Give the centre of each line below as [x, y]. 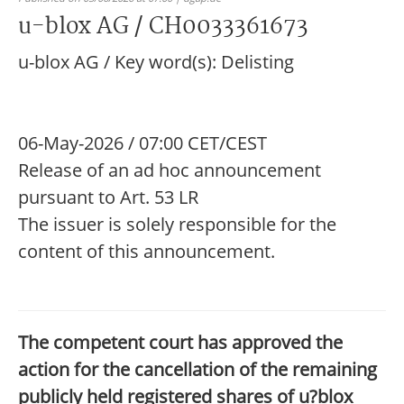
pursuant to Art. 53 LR [108, 197]
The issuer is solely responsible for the [177, 224]
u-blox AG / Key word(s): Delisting [156, 62]
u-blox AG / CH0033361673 [163, 27]
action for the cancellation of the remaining [197, 369]
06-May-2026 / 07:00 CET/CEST [142, 143]
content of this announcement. [147, 251]
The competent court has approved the [180, 342]
